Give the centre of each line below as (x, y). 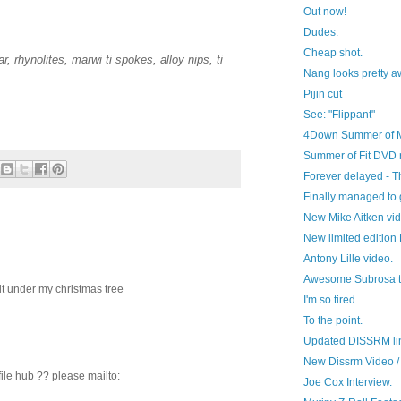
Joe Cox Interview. (347, 382)
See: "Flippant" (339, 115)
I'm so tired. (330, 300)
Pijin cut (322, 94)
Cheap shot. (333, 53)
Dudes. (320, 32)
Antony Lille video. (348, 259)
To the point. (333, 320)
